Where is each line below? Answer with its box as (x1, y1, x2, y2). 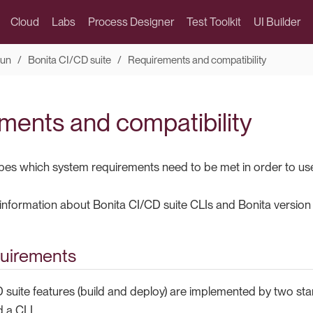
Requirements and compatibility (127, 53, 266, 66)
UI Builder (253, 15, 300, 29)
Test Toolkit (186, 15, 241, 29)
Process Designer (87, 15, 174, 29)
